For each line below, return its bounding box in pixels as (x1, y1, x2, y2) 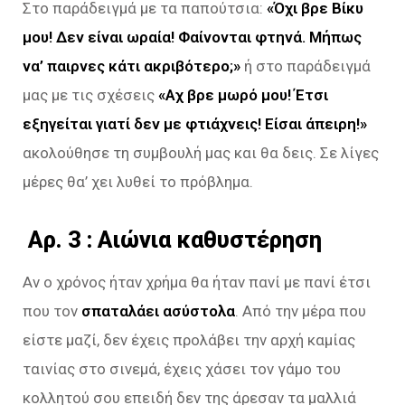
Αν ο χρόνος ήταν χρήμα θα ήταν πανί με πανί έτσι (23, 272, 371, 291)
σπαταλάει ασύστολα (81, 301, 235, 320)
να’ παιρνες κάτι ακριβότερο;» (23, 56, 240, 75)
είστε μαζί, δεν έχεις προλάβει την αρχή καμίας (23, 330, 355, 349)
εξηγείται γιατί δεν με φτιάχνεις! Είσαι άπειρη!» (23, 114, 367, 133)
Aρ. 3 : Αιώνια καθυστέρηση (23, 225, 322, 253)
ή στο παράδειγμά (240, 56, 371, 75)
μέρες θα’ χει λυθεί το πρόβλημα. (23, 172, 253, 191)
